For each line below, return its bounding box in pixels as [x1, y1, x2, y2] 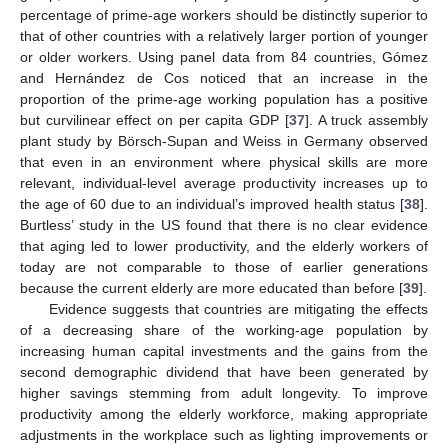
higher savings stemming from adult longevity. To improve [20, 384, 428, 401]
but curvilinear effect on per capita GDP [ [20, 111, 289, 128]
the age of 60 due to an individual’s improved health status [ [20, 195, 404, 212]
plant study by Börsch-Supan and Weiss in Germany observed [20, 132, 428, 149]
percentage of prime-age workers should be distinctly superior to [20, 6, 428, 23]
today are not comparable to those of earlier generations [20, 258, 428, 275]
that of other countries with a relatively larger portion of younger [20, 27, 428, 44]
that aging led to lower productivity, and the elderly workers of [20, 237, 428, 254]
